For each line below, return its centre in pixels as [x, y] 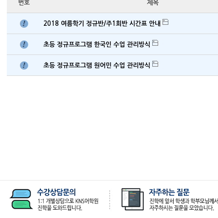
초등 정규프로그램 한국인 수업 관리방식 [98, 45]
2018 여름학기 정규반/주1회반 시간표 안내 [103, 24]
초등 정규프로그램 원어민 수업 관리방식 [98, 65]
